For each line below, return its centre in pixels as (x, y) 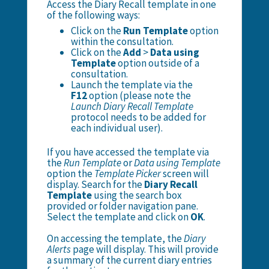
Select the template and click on (118, 216)
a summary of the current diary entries (129, 260)
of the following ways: (93, 15)
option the (69, 173)
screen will (185, 173)
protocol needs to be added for (138, 117)
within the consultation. (122, 41)
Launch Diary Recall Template (132, 106)
